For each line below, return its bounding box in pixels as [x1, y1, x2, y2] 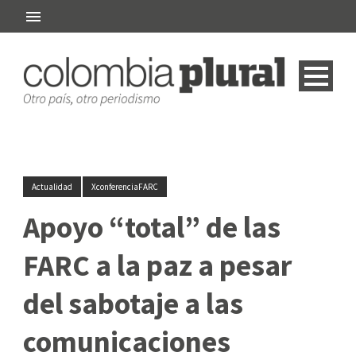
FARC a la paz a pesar [23, 246, 292, 284]
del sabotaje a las [23, 284, 243, 322]
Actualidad [32, 180, 72, 192]
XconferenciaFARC [91, 180, 158, 192]
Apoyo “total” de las [23, 208, 281, 246]
